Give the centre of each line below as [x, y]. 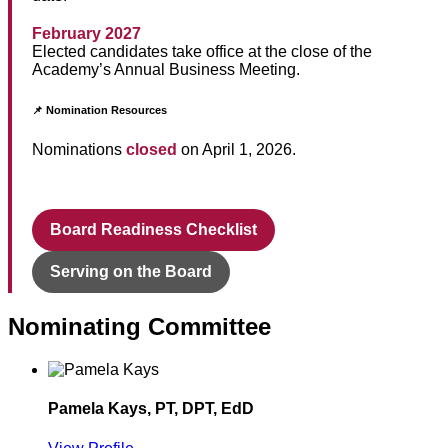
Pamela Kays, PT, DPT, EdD [151, 409]
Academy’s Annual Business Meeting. [166, 70]
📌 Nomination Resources [99, 110]
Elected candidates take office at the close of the [202, 52]
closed [151, 150]
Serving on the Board [131, 272]
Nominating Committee [139, 327]
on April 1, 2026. [238, 150]
